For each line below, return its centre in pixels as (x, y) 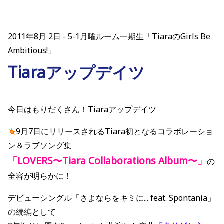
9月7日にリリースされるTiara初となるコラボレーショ (115, 132)
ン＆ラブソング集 (40, 146)
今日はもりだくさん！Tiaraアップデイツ (82, 110)
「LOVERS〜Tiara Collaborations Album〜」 (107, 161)
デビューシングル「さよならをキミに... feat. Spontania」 (112, 198)
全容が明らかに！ (40, 176)
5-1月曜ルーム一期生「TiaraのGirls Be (139, 37)
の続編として (32, 212)
